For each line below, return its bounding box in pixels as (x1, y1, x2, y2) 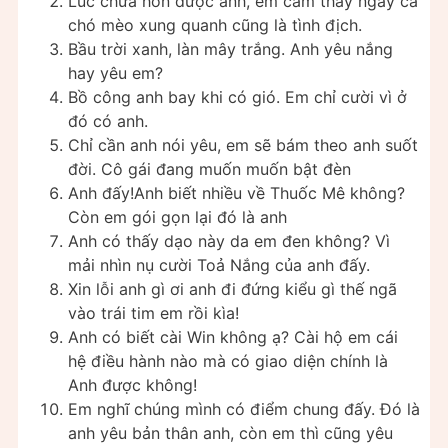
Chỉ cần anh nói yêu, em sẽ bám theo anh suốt (68, 135, 418, 156)
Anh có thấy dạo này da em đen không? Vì (68, 231, 390, 252)
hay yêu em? (68, 63, 163, 84)
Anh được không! (68, 375, 197, 396)
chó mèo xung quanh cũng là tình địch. (68, 15, 362, 36)
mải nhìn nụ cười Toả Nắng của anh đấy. (68, 255, 370, 276)
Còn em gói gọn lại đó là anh (68, 207, 287, 228)
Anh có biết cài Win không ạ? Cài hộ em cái (68, 327, 398, 348)
